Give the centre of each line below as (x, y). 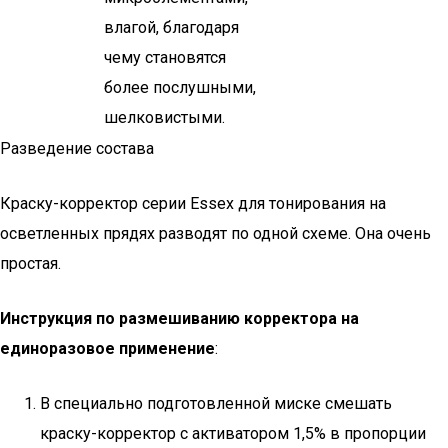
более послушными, (180, 87)
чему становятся (165, 57)
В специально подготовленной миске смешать (216, 403)
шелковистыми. (164, 117)
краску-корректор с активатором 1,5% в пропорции (233, 433)
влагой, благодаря (171, 27)
